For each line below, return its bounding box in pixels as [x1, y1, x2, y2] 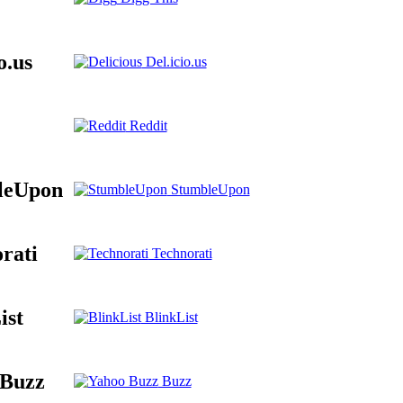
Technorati [148, 245, 212, 261]
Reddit [125, 117, 167, 133]
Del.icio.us [141, 53, 207, 69]
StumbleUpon [166, 181, 250, 197]
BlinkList [140, 309, 198, 325]
